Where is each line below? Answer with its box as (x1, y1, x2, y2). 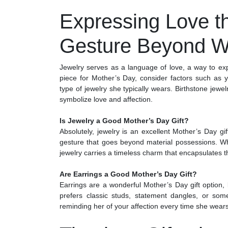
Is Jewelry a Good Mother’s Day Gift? (60, 117, 189, 125)
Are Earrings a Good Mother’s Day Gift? (60, 170, 197, 179)
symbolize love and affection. (60, 95, 153, 104)
